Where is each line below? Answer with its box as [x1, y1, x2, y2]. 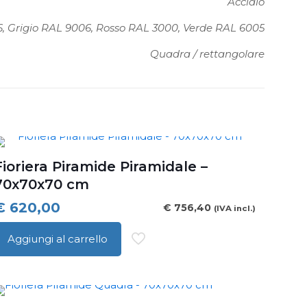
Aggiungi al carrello [7, 232, 108, 245]
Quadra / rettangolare [150, 47, 265, 60]
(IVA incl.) [213, 204, 256, 213]
